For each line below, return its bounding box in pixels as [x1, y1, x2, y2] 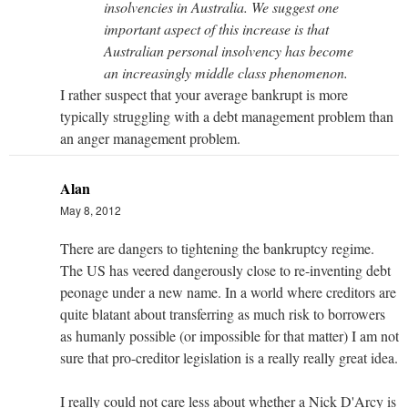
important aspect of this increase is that [104, 18, 329, 38]
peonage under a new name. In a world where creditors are [60, 281, 396, 301]
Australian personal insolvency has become [104, 40, 353, 60]
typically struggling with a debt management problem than [60, 106, 393, 126]
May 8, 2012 [60, 201, 121, 218]
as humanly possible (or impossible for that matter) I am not [60, 325, 399, 345]
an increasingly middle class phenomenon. [104, 62, 348, 82]
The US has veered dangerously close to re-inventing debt [60, 260, 391, 280]
